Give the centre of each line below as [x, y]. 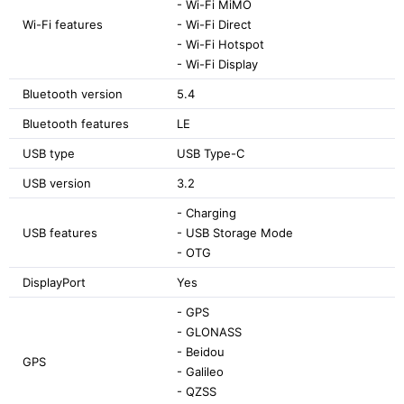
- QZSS [197, 391]
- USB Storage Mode [235, 232]
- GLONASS [209, 331]
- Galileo [200, 371]
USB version [57, 183]
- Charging [207, 212]
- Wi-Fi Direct [214, 24]
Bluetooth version [73, 93]
